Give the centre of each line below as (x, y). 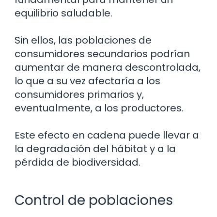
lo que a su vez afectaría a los (87, 81)
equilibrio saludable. (63, 13)
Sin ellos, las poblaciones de (83, 40)
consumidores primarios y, (79, 94)
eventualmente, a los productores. (99, 108)
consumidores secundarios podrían (102, 54)
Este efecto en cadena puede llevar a (107, 135)
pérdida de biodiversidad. (77, 162)
